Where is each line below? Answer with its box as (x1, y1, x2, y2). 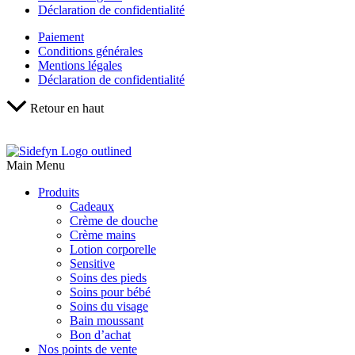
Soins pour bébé (70, 284, 151, 299)
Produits (38, 185, 79, 199)
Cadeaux (70, 199, 114, 213)
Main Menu (6, 158, 65, 172)
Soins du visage (70, 299, 148, 313)
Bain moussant (70, 313, 143, 327)
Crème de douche (70, 213, 158, 227)
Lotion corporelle (70, 242, 156, 256)
